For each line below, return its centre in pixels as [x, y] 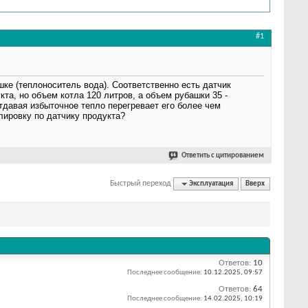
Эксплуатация [211, 184]
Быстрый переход [141, 183]
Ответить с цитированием [223, 156]
